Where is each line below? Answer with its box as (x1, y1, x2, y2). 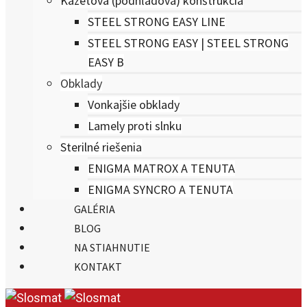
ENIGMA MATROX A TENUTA (88, 160, 235, 176)
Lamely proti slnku (88, 118, 182, 134)
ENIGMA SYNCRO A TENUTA (88, 182, 233, 197)
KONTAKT (74, 260, 122, 273)
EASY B (88, 54, 124, 70)
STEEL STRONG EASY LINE (88, 14, 225, 29)
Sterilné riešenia (60, 139, 142, 155)
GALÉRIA (74, 202, 115, 216)
